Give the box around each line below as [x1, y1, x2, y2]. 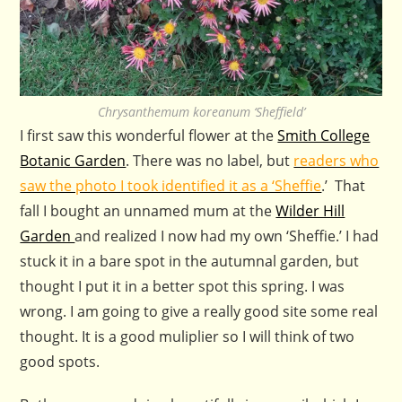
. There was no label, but [126, 150, 294, 170]
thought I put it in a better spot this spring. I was [20, 275, 345, 296]
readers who [293, 150, 380, 170]
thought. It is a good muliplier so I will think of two [20, 326, 355, 346]
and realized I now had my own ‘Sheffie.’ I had [74, 225, 380, 246]
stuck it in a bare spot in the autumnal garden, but [20, 250, 360, 271]
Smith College [277, 125, 371, 145]
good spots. [20, 351, 100, 371]
